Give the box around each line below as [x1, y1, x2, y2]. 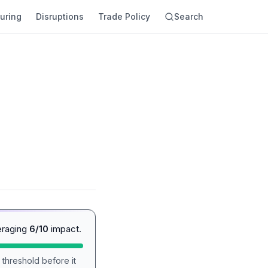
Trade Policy [98, 11, 150, 22]
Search [174, 11, 203, 22]
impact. [48, 223, 81, 234]
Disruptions [36, 11, 84, 22]
